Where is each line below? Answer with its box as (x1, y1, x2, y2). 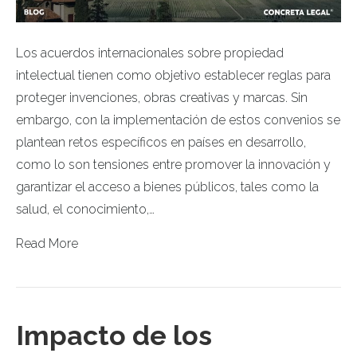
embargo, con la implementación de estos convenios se (16, 112, 340, 128)
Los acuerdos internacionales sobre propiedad (16, 45, 284, 61)
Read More (16, 236, 78, 252)
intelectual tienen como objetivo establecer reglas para (16, 68, 331, 84)
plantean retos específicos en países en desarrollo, (16, 135, 306, 151)
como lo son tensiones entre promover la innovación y (16, 157, 331, 173)
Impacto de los (16, 320, 212, 352)
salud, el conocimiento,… (16, 202, 155, 218)
